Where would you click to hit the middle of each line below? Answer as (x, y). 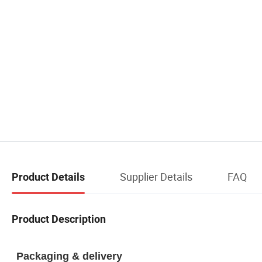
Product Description (59, 219)
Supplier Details (156, 176)
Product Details (48, 177)
